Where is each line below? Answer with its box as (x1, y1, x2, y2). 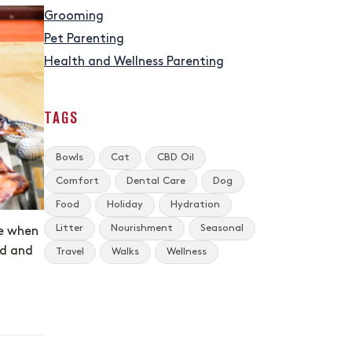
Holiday (107, 200, 143, 210)
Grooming (44, 10, 104, 23)
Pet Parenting (44, 33, 124, 46)
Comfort (56, 176, 99, 186)
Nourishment (111, 223, 173, 233)
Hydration (170, 200, 220, 210)
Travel (56, 247, 84, 257)
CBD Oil (157, 152, 194, 163)
